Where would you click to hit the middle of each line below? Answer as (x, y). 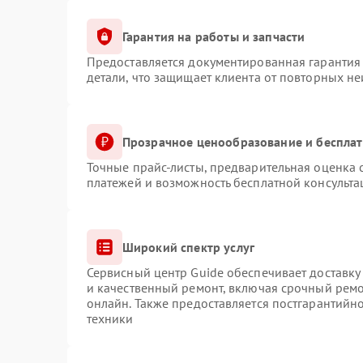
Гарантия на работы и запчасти (214, 36)
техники (110, 318)
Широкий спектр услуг (188, 247)
